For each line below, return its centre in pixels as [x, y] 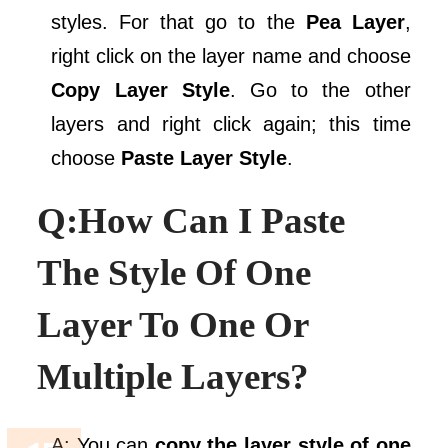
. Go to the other [320, 90]
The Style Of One [174, 273]
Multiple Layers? [173, 377]
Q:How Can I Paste [191, 221]
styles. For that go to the [178, 22]
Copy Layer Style [140, 90]
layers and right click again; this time [231, 124]
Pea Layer [355, 22]
